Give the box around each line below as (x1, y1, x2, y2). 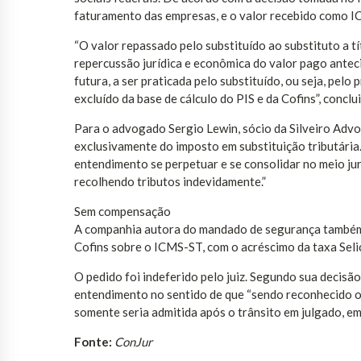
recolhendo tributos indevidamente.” (74, 173, 266, 189)
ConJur (114, 334, 152, 349)
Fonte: (74, 334, 112, 349)
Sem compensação (74, 203, 171, 218)
